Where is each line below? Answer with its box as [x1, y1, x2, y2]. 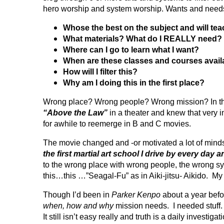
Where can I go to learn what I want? [63, 45, 199, 54]
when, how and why [43, 201, 113, 210]
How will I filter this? [63, 67, 137, 76]
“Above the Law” [43, 108, 109, 117]
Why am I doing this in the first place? [63, 78, 204, 87]
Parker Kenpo [111, 190, 160, 199]
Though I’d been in [43, 190, 111, 199]
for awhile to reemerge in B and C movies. [43, 119, 191, 128]
